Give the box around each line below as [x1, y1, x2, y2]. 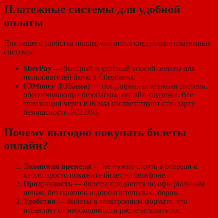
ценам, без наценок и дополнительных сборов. [23, 188, 179, 197]
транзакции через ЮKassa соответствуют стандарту [23, 99, 195, 108]
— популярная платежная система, [90, 81, 207, 90]
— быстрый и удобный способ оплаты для [52, 64, 195, 73]
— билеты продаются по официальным [72, 180, 205, 188]
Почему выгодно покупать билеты [4, 126, 186, 139]
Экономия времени [23, 162, 91, 171]
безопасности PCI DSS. [23, 108, 101, 116]
